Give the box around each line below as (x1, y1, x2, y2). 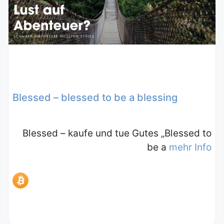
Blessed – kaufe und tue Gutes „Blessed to (22, 127, 211, 139)
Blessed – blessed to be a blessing (12, 91, 177, 104)
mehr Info (169, 141, 211, 153)
